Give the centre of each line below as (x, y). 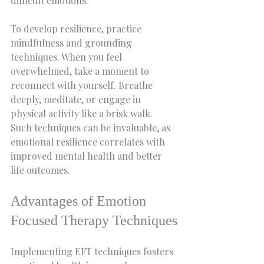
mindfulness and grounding (72, 43)
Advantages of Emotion (80, 201)
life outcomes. (40, 170)
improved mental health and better (88, 156)
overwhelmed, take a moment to (81, 71)
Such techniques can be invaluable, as (92, 128)
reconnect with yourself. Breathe (83, 85)
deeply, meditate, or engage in (77, 99)
